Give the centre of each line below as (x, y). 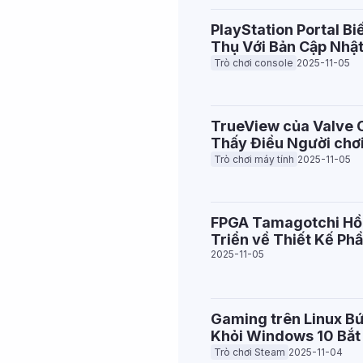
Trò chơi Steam (250, 352)
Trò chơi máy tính (254, 159)
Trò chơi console (254, 63)
